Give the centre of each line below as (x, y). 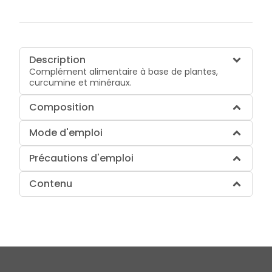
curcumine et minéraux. (81, 82)
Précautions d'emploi (82, 158)
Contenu (51, 183)
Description (58, 59)
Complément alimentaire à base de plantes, (124, 71)
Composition (62, 107)
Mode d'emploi (66, 132)
